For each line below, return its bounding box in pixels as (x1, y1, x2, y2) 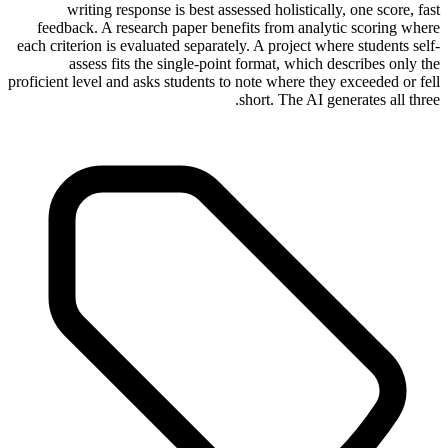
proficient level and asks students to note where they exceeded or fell (8, 73, 440, 91)
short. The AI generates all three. (239, 91, 440, 109)
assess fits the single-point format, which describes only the (69, 55, 440, 73)
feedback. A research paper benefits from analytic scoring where (37, 19, 440, 37)
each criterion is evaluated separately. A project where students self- (17, 37, 440, 55)
